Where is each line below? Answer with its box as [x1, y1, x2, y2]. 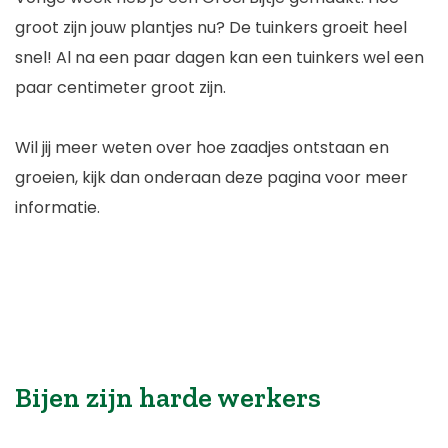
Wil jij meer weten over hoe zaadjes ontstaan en [15, 136, 389, 159]
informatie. [15, 196, 100, 219]
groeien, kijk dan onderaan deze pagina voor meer [15, 166, 408, 189]
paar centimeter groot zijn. [15, 76, 226, 99]
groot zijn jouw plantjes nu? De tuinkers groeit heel [15, 16, 407, 39]
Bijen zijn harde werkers [15, 381, 321, 414]
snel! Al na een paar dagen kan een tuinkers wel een [15, 46, 424, 69]
